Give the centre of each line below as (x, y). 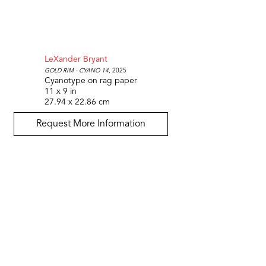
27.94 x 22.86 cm (77, 102)
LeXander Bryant (76, 59)
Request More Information (91, 124)
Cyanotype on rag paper (91, 80)
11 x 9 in (61, 91)
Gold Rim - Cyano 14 (77, 70)
